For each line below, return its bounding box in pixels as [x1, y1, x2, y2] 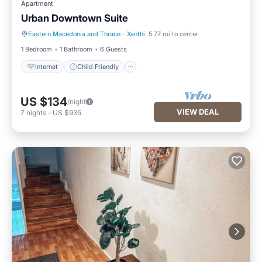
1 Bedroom [21, 45, 52, 53]
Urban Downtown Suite [21, 12, 128, 24]
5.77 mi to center [149, 30, 198, 38]
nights [26, 108, 46, 117]
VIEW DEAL [177, 106, 219, 116]
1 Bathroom [60, 45, 92, 53]
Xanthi [127, 30, 145, 38]
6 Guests [100, 45, 127, 53]
